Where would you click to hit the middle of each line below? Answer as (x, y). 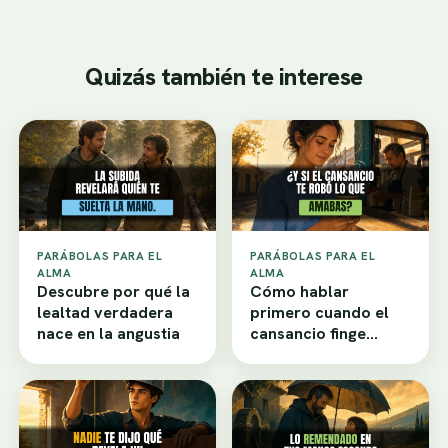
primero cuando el (319, 312)
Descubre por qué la (113, 291)
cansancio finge (308, 333)
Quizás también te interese (224, 77)
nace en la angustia (108, 333)
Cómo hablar (299, 291)
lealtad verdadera (105, 312)
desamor (283, 354)
